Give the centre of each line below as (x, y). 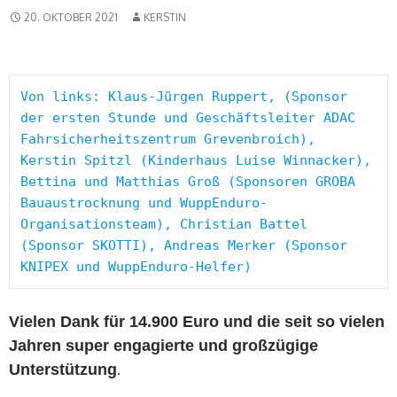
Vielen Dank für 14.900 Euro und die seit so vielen (197, 322)
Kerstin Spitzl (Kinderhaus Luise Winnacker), (196, 161)
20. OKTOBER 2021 (71, 18)
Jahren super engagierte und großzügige (163, 346)
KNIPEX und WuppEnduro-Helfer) (136, 267)
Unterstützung (63, 370)
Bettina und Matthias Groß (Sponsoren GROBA (188, 182)
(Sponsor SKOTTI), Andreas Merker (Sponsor (184, 246)
